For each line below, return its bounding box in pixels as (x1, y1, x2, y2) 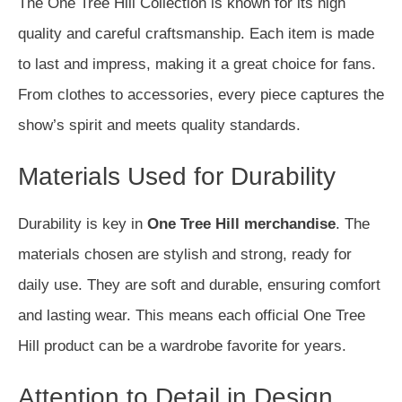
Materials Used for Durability (18, 162, 336, 190)
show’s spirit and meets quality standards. (18, 117, 301, 134)
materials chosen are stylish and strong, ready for (18, 246, 352, 263)
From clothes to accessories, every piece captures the (18, 86, 384, 103)
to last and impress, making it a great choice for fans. (18, 56, 376, 73)
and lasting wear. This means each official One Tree (18, 307, 365, 324)
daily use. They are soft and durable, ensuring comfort (18, 276, 380, 293)
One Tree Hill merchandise (147, 215, 336, 232)
